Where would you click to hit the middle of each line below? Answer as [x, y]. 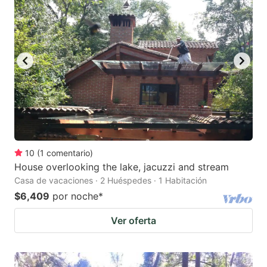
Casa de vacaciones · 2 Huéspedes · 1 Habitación [111, 180]
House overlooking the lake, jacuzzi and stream [122, 167]
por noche [75, 196]
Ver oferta [133, 220]
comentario [68, 153]
